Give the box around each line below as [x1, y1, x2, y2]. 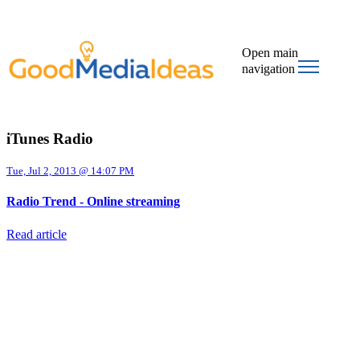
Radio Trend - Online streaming [6, 194, 180, 209]
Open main [242, 45, 299, 59]
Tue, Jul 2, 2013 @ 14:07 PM [6, 165, 134, 178]
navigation [242, 61, 296, 76]
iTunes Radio [6, 130, 93, 148]
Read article [6, 227, 67, 242]
